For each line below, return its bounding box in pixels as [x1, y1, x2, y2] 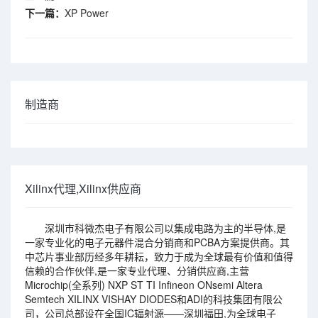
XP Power [65, 6, 109, 20]
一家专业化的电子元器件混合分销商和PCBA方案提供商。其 [25, 235, 290, 249]
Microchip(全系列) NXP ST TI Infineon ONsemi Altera [25, 278, 263, 292]
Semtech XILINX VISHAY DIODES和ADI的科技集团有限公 [25, 292, 283, 306]
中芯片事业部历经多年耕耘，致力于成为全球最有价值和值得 [25, 249, 293, 263]
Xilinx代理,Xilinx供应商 [25, 180, 141, 197]
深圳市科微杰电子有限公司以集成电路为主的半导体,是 [25, 221, 286, 235]
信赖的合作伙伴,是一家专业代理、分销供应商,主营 [25, 263, 249, 278]
